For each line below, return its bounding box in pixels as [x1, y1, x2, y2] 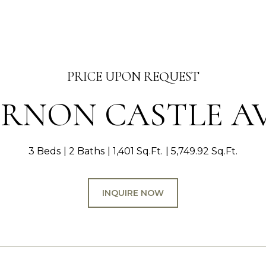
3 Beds [28, 145, 61, 157]
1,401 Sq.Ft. [113, 145, 163, 157]
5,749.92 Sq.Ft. [171, 145, 237, 157]
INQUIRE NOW [102, 188, 164, 198]
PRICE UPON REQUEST [66, 69, 199, 84]
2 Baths [69, 145, 104, 157]
